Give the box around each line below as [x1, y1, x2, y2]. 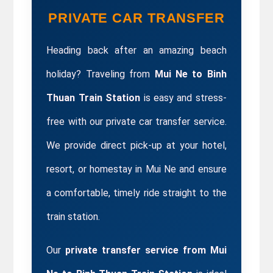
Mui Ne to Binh [154, 68, 227, 80]
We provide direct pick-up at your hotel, [46, 140, 227, 151]
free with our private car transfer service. [46, 116, 227, 127]
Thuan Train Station [46, 92, 141, 104]
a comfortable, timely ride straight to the [46, 187, 227, 199]
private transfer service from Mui [61, 244, 227, 256]
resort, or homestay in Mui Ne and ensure [46, 163, 227, 175]
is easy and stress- [140, 92, 227, 104]
